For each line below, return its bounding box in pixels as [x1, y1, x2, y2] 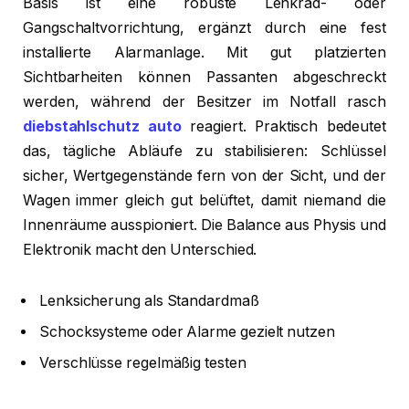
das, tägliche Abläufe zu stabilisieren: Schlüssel [23, 142, 386, 161]
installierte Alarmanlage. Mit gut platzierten [23, 44, 386, 62]
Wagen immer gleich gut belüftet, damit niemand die [23, 192, 386, 210]
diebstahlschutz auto [23, 118, 182, 136]
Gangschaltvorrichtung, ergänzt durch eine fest [23, 19, 386, 37]
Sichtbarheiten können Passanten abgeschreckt [23, 68, 386, 87]
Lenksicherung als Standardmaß [39, 291, 259, 309]
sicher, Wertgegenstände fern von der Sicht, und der [23, 167, 386, 185]
